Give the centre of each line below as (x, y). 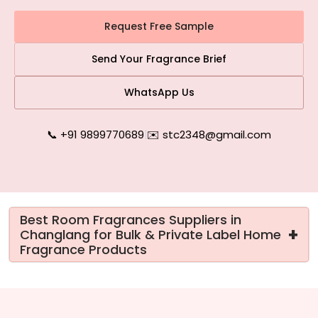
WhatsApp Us (159, 92)
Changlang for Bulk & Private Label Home (150, 235)
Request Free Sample (159, 26)
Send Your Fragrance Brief (159, 59)
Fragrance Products (83, 250)
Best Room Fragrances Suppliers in (131, 220)
